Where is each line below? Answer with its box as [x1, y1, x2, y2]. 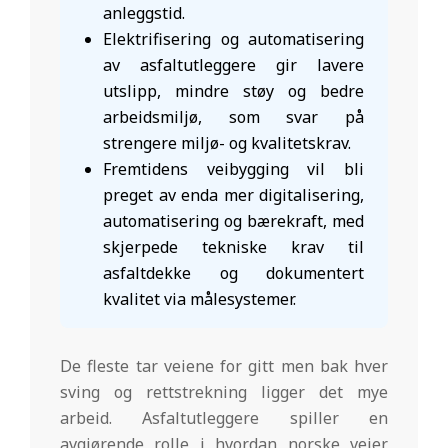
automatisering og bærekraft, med [103, 209, 364, 232]
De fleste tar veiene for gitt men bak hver [60, 354, 388, 377]
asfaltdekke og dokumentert [103, 261, 364, 284]
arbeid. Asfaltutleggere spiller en [60, 406, 388, 429]
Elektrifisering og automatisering [103, 27, 364, 50]
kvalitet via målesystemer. [103, 287, 297, 310]
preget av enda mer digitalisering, [103, 183, 364, 206]
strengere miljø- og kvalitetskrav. [103, 131, 352, 154]
